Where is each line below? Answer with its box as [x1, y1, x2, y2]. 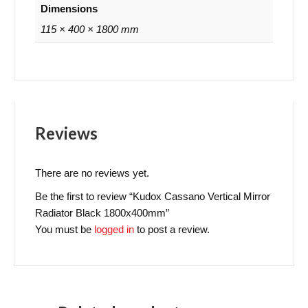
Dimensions [40, 3, 98, 14]
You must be [35, 223, 94, 236]
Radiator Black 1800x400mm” [35, 207, 169, 219]
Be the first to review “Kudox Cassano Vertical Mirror [35, 190, 270, 203]
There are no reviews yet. [35, 167, 149, 179]
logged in [94, 223, 134, 236]
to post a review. [134, 223, 210, 236]
